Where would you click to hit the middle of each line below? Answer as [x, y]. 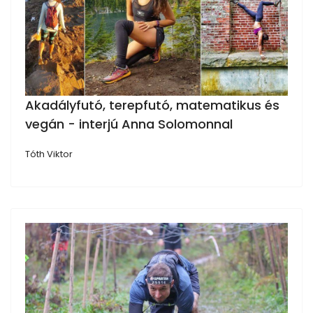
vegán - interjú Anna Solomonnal [129, 124]
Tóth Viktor [49, 154]
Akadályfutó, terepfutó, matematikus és [152, 105]
